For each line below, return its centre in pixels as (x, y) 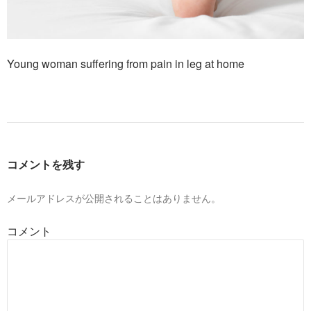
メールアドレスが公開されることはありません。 (114, 198)
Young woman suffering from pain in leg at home (126, 64)
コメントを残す (46, 165)
